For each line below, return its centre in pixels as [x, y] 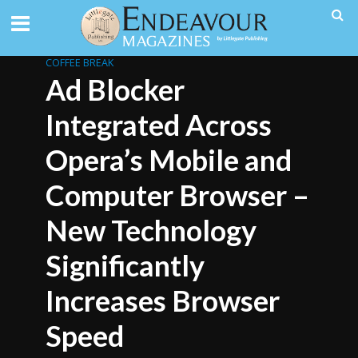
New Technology [151, 231]
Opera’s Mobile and [168, 160]
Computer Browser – [177, 195]
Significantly [125, 266]
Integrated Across [158, 125]
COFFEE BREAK [79, 63]
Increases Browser [162, 301]
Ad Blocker [115, 90]
